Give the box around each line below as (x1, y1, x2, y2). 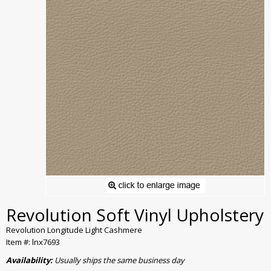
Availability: (6, 255, 54, 266)
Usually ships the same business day (54, 255, 184, 266)
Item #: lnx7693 (6, 237, 60, 248)
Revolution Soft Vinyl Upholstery (6, 203, 264, 227)
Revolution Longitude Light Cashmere (6, 224, 142, 236)
